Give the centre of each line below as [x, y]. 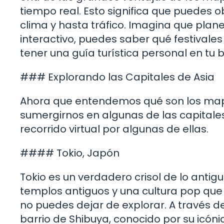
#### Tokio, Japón [70, 153]
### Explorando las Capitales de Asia [117, 77]
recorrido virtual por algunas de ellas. [114, 129]
